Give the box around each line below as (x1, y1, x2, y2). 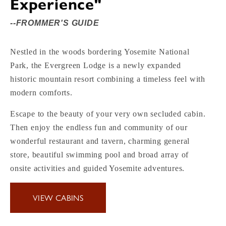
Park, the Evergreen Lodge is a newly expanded (10, 61, 181, 70)
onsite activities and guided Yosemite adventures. (10, 164, 185, 173)
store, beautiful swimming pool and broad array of (10, 150, 189, 159)
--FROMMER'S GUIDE (10, 19, 99, 27)
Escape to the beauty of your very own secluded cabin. (10, 109, 206, 118)
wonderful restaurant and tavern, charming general (10, 137, 190, 145)
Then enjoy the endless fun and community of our (10, 123, 188, 132)
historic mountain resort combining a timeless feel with (10, 75, 205, 83)
